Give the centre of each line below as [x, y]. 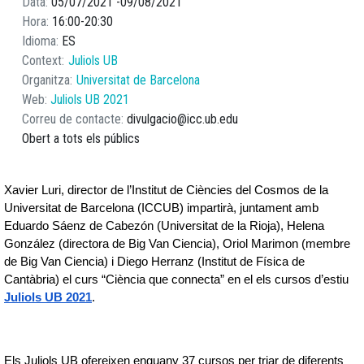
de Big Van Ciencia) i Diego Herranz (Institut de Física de [154, 262]
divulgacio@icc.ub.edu [182, 119]
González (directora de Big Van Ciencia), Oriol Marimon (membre [177, 244]
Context [42, 61]
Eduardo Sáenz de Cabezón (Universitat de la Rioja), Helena [164, 226]
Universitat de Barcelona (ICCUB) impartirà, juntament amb [161, 208]
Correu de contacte [71, 119]
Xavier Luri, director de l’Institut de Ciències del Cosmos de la [166, 190]
